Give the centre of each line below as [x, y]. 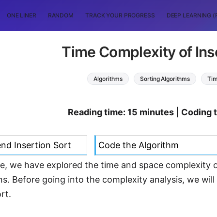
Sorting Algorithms [165, 78]
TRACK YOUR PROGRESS [120, 15]
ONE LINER [21, 15]
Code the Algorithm [139, 145]
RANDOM [61, 15]
